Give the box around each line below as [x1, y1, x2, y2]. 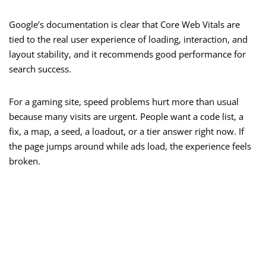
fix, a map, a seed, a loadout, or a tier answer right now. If [9, 125, 244, 138]
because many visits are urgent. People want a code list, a [9, 110, 243, 123]
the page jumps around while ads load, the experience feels [9, 140, 251, 153]
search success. [9, 63, 71, 75]
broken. [9, 155, 40, 167]
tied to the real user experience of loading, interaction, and [9, 33, 248, 46]
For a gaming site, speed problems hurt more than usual [9, 96, 239, 108]
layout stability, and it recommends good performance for [9, 48, 246, 61]
